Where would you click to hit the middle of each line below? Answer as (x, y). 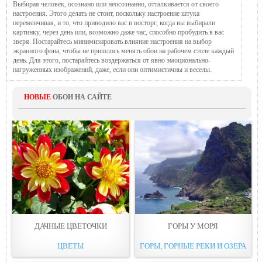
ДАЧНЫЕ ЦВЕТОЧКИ (70, 226)
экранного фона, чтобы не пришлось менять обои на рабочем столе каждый (123, 51)
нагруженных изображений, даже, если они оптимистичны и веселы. (112, 69)
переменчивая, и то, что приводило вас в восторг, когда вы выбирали (114, 23)
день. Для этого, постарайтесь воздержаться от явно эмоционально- (112, 60)
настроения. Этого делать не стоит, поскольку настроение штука (106, 13)
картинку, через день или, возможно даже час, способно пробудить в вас (118, 32)
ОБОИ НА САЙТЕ (81, 97)
